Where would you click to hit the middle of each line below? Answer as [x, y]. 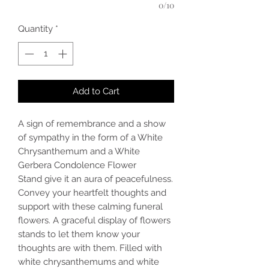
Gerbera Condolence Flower [77, 165]
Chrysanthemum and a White [79, 151]
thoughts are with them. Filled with [90, 248]
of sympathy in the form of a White [90, 137]
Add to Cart [96, 91]
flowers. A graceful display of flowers [94, 220]
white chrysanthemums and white [89, 261]
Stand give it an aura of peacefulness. [95, 179]
